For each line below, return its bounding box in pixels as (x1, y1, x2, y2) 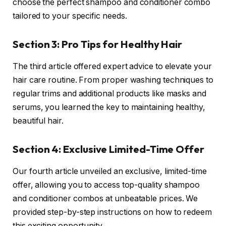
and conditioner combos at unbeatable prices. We (13, 194, 198, 204)
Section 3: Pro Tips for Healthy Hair (13, 37, 183, 50)
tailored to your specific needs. (13, 11, 127, 21)
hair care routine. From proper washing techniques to (13, 75, 213, 85)
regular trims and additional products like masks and (13, 89, 206, 99)
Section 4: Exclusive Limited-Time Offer (13, 142, 204, 155)
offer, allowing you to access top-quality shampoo (13, 180, 200, 190)
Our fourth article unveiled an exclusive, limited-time (13, 166, 207, 177)
